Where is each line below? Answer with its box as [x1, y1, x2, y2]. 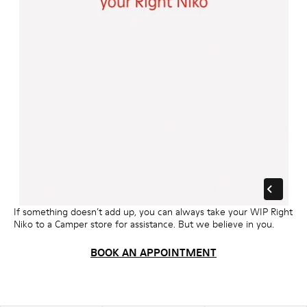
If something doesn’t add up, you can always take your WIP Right [14, 204, 293, 219]
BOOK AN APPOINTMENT [90, 244, 217, 260]
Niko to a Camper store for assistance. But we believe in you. [14, 217, 274, 231]
